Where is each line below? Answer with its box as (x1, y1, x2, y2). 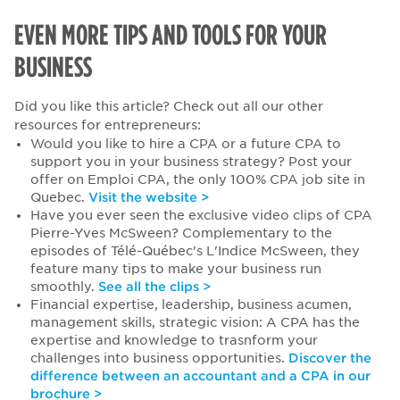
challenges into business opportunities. (29, 350, 288, 365)
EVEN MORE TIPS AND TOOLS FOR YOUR (14, 16, 327, 52)
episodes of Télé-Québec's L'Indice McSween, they (29, 243, 360, 258)
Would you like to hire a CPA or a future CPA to (29, 136, 341, 151)
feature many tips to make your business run (29, 261, 321, 276)
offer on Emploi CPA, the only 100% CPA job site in (29, 171, 365, 187)
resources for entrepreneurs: (14, 117, 204, 132)
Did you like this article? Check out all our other (14, 98, 323, 113)
